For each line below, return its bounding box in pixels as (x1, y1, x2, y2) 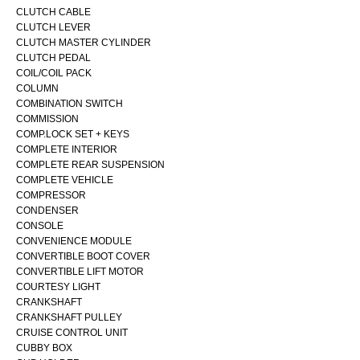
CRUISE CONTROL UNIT (16, 326, 128, 338)
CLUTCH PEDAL (16, 51, 91, 63)
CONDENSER (16, 204, 79, 216)
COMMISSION (16, 112, 79, 125)
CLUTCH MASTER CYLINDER (16, 36, 151, 48)
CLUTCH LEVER (16, 21, 91, 33)
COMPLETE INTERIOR (16, 143, 117, 155)
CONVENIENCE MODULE (16, 235, 132, 247)
